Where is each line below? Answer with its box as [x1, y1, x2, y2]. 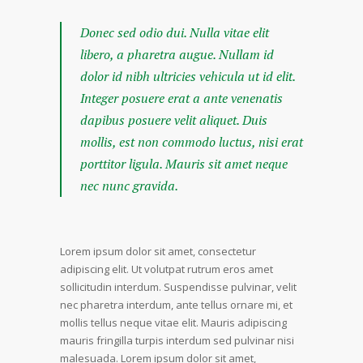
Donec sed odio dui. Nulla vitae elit [80, 23, 269, 41]
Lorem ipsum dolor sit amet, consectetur [60, 244, 256, 258]
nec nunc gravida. [80, 177, 178, 194]
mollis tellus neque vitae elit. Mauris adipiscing [60, 315, 287, 330]
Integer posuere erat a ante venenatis [80, 89, 283, 107]
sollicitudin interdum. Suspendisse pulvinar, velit [60, 280, 297, 294]
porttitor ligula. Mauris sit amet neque [80, 155, 288, 173]
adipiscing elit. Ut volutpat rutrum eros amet [60, 262, 273, 276]
